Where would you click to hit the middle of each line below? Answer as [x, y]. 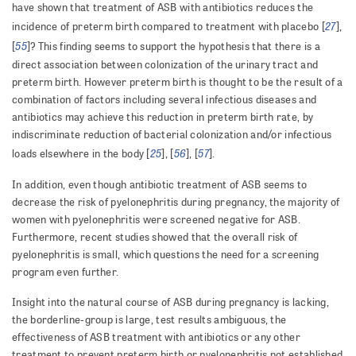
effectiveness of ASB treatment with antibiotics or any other [156, 337]
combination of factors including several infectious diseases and [164, 100]
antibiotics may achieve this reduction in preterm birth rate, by [163, 117]
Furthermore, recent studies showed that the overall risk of [155, 237]
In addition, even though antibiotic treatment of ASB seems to [160, 185]
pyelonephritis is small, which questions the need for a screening [166, 255]
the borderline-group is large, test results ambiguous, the [149, 320]
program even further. [66, 272]
